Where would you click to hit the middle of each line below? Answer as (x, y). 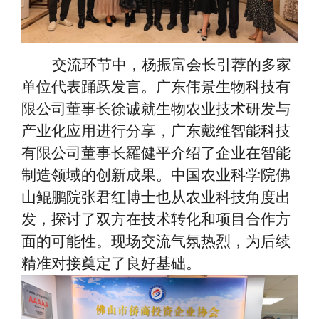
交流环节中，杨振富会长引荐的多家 (172, 64)
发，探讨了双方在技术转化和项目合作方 (156, 219)
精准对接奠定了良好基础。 (111, 263)
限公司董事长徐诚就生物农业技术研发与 (156, 109)
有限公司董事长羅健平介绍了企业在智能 (156, 153)
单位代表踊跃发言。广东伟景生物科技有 (156, 87)
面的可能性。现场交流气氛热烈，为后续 (156, 241)
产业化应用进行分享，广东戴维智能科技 (156, 131)
